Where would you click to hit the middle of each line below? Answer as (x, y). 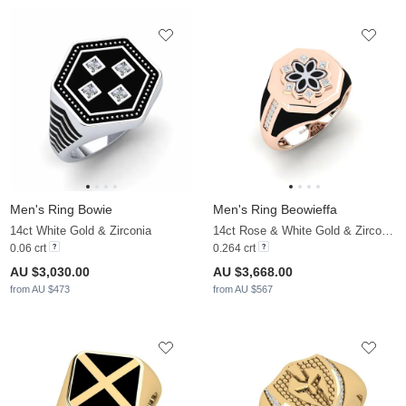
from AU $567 (243, 290)
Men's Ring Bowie (61, 210)
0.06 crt (29, 249)
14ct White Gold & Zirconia (81, 231)
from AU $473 (40, 290)
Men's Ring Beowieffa (275, 210)
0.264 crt (236, 249)
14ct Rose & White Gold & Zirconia (387, 231)
